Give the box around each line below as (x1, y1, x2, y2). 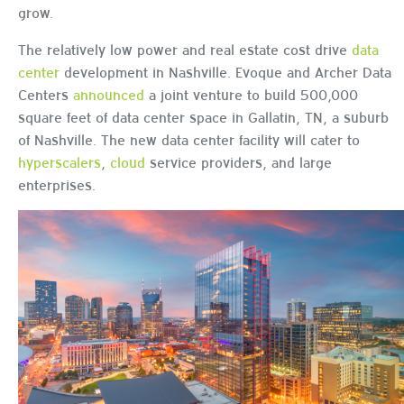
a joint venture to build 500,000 (144, 84, 358, 103)
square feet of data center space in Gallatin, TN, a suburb (18, 106, 389, 125)
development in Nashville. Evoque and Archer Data (60, 61, 391, 80)
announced (73, 84, 144, 103)
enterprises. (18, 174, 96, 193)
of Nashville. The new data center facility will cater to (18, 129, 360, 148)
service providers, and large (145, 151, 332, 170)
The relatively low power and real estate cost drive (18, 39, 352, 58)
